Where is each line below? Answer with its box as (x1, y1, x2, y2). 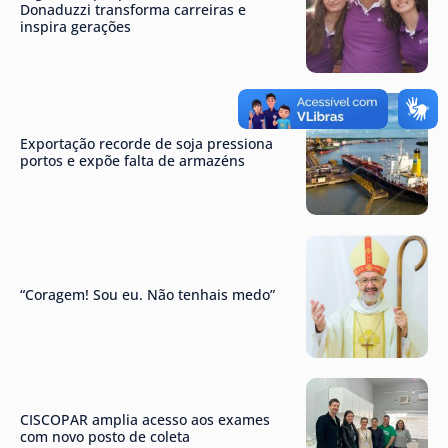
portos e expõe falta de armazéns (20, 150, 245, 170)
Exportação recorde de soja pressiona (20, 133, 273, 153)
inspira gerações (20, 16, 131, 36)
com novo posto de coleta (20, 426, 190, 446)
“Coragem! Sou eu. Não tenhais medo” (20, 284, 275, 304)
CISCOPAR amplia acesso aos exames (20, 409, 270, 429)
